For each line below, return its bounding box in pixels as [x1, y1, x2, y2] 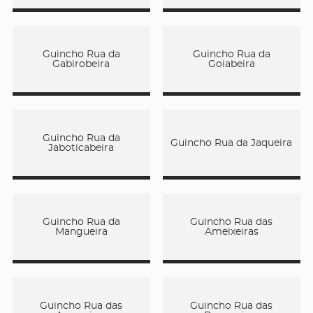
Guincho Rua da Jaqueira [170, 138, 293, 148]
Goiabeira [208, 59, 255, 69]
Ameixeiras [204, 226, 259, 237]
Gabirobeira [52, 59, 110, 69]
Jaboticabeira [48, 143, 115, 153]
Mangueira [54, 226, 108, 237]
